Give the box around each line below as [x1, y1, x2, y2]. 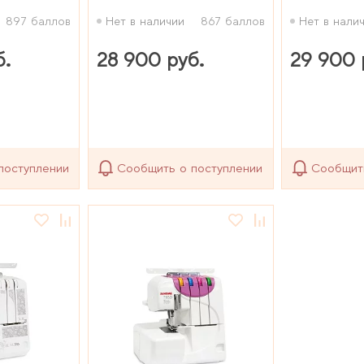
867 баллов [200, 14, 265, 28]
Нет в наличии [105, 14, 184, 28]
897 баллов [6, 14, 71, 28]
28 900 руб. [96, 48, 205, 71]
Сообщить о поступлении [117, 160, 263, 175]
